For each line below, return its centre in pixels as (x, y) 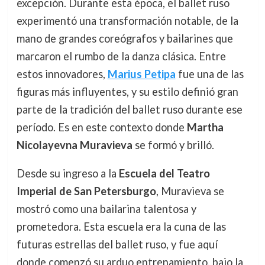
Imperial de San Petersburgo (86, 191)
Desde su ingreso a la (67, 174)
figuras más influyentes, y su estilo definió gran (127, 92)
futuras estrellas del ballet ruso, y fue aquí (117, 245)
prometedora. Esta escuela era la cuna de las (121, 227)
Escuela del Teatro (164, 174)
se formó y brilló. (173, 145)
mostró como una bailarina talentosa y (106, 209)
